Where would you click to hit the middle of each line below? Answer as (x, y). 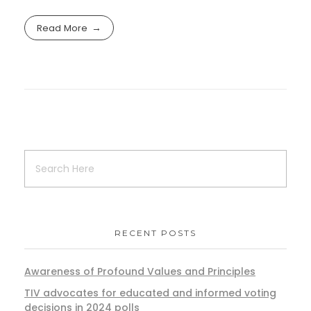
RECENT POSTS (155, 233)
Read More (62, 28)
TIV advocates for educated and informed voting (150, 293)
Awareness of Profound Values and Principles (140, 272)
